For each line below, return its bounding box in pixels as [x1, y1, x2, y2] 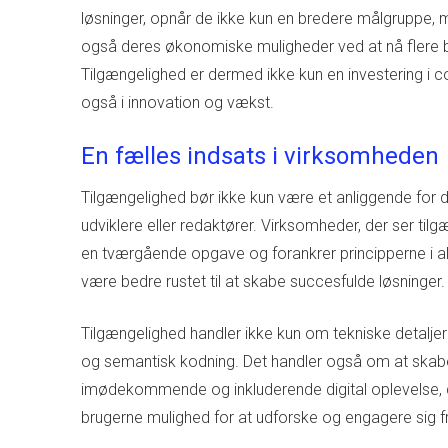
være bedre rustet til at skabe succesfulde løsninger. [80, 271, 445, 291]
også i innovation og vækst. [80, 92, 274, 112]
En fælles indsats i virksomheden [80, 141, 439, 170]
